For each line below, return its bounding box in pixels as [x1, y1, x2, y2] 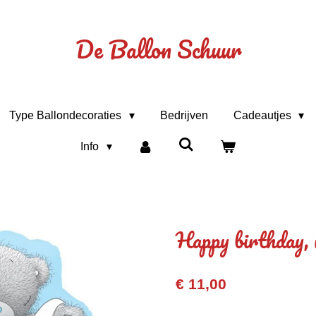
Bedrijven [159, 109, 208, 121]
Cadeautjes [233, 109, 294, 121]
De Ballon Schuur [75, 30, 241, 68]
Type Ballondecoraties [9, 109, 125, 121]
